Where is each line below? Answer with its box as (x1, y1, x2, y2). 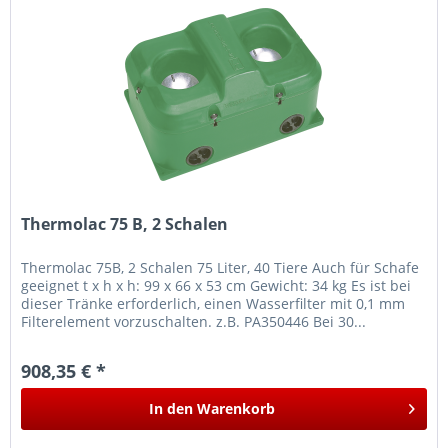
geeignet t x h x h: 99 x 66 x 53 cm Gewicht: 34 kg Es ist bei (21, 276, 412, 296)
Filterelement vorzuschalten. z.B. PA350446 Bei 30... (21, 312, 367, 332)
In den (149, 399, 194, 419)
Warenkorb (197, 399, 276, 419)
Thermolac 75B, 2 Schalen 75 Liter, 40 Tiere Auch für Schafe (21, 258, 420, 278)
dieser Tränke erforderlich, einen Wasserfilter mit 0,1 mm (21, 294, 406, 314)
